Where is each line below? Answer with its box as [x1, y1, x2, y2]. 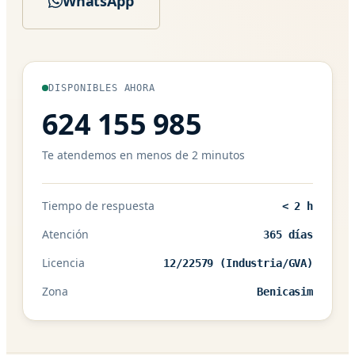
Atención [42, 226, 89, 242]
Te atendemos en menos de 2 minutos [42, 147, 245, 162]
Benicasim [257, 284, 313, 298]
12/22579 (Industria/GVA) [163, 256, 313, 269]
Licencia [42, 254, 85, 270]
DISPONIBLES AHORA [48, 82, 156, 94]
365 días [263, 227, 313, 241]
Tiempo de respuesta [42, 197, 155, 213]
